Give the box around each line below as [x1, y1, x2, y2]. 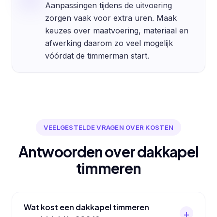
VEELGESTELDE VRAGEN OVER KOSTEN [43, 123, 174, 131]
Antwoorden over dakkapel [18, 142, 199, 161]
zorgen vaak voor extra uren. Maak [45, 13, 177, 23]
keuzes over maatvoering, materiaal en [45, 25, 188, 35]
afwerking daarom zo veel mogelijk [45, 38, 173, 48]
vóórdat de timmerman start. [45, 50, 149, 61]
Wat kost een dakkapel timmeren [24, 202, 149, 213]
